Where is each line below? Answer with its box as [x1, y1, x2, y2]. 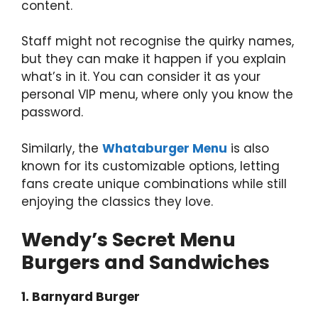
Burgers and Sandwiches [21, 249, 270, 275]
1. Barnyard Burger [21, 288, 140, 305]
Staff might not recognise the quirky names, [21, 33, 294, 50]
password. [21, 104, 83, 121]
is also [227, 139, 269, 157]
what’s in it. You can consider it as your [21, 68, 261, 85]
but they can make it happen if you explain [21, 50, 286, 67]
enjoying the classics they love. [21, 192, 213, 210]
